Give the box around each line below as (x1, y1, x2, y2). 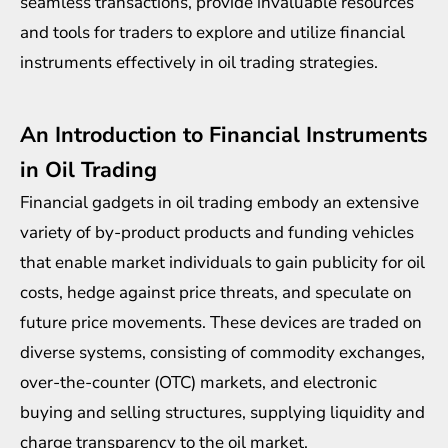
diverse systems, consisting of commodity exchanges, (20, 340, 425, 364)
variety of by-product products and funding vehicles (20, 220, 414, 244)
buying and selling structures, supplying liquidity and (20, 400, 425, 424)
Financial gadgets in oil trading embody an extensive (20, 190, 419, 214)
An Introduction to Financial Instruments (20, 119, 428, 150)
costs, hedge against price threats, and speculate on (20, 280, 412, 304)
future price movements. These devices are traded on (20, 310, 422, 334)
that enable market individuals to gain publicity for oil (20, 250, 425, 274)
